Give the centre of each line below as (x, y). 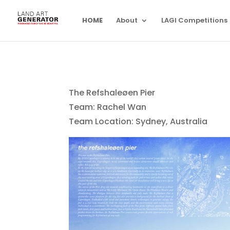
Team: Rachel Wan (108, 107)
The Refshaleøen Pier (112, 93)
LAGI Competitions (194, 20)
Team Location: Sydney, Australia (138, 121)
